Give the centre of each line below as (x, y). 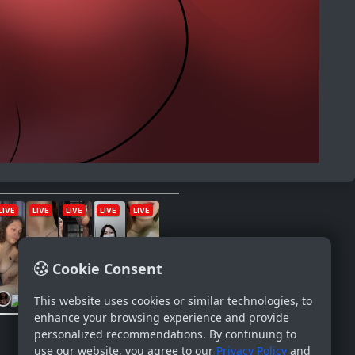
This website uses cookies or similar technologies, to (173, 301)
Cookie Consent (105, 268)
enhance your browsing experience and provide (162, 317)
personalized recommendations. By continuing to (165, 334)
